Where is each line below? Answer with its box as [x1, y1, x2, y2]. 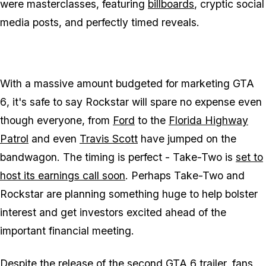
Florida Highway [169, 114, 248, 127]
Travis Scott [80, 132, 138, 145]
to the [135, 114, 169, 127]
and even [28, 132, 80, 145]
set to [236, 151, 263, 164]
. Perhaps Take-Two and [125, 169, 245, 182]
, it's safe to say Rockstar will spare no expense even [7, 96, 262, 109]
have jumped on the [138, 132, 236, 145]
